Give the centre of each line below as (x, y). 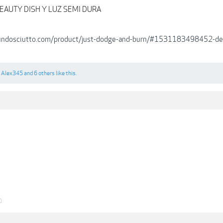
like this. (66, 73)
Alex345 (12, 73)
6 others (44, 73)
